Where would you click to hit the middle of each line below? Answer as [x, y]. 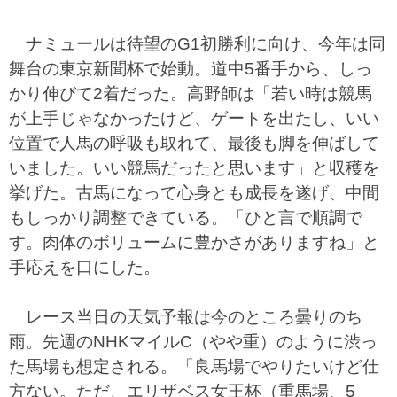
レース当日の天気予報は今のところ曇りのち [186, 317]
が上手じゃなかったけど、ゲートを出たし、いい [194, 118]
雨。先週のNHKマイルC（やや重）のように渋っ [193, 342]
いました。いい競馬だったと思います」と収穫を [194, 168]
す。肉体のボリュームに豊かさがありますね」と [194, 242]
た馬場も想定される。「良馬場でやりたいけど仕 [194, 366]
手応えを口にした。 [85, 267]
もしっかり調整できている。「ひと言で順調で [186, 218]
